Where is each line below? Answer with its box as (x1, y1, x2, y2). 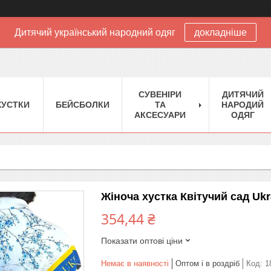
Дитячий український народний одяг (15, 27, 175, 38)
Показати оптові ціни (101, 235, 183, 246)
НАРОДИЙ (221, 99, 264, 109)
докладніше (194, 27, 247, 38)
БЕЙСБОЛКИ (56, 99, 109, 109)
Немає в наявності (101, 258, 169, 268)
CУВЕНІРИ (139, 89, 181, 99)
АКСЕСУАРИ (134, 109, 186, 120)
